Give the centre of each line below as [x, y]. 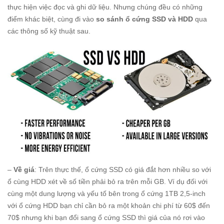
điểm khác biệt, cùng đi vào [52, 19]
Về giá [24, 170]
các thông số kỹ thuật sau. [49, 31]
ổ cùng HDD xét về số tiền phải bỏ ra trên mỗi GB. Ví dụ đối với [107, 182]
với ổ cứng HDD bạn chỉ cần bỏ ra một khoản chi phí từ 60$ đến [109, 206]
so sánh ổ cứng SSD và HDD [144, 19]
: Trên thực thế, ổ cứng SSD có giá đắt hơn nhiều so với [123, 170]
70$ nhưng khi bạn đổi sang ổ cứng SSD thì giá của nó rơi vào [106, 218]
